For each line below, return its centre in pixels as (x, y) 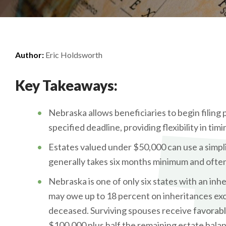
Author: (30, 55)
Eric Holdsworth (73, 55)
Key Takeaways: (66, 85)
